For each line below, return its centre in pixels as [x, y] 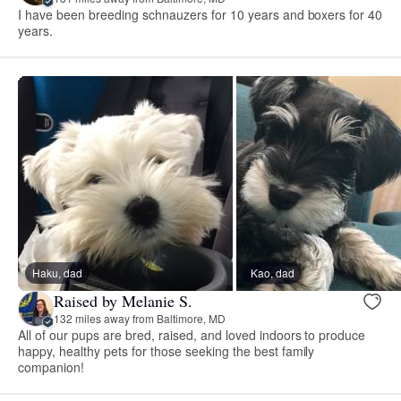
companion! [51, 367]
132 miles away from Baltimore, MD [140, 319]
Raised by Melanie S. [123, 301]
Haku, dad [57, 272]
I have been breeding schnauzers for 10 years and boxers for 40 [200, 14]
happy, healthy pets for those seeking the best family [166, 350]
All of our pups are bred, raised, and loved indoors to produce [192, 334]
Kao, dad [273, 272]
